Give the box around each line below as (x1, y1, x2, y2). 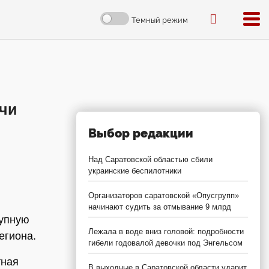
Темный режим (131, 15, 188, 25)
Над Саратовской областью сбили (88, 155, 213, 164)
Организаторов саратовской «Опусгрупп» (88, 191, 239, 200)
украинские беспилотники (88, 166, 181, 175)
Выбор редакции (88, 126, 193, 141)
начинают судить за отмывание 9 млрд (88, 202, 231, 211)
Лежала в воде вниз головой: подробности (88, 227, 244, 236)
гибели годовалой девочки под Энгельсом (88, 238, 243, 247)
